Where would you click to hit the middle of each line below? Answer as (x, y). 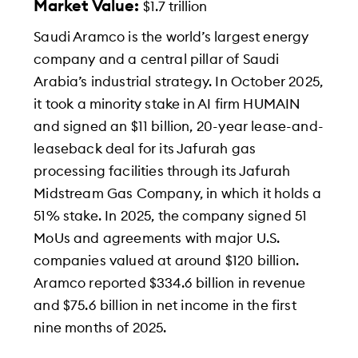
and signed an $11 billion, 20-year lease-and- (179, 126)
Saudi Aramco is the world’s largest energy (171, 37)
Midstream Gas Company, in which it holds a (178, 193)
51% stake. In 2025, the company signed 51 (171, 216)
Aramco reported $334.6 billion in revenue (170, 283)
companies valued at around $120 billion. (167, 261)
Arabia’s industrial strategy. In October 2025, (179, 82)
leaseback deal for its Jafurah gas (145, 149)
